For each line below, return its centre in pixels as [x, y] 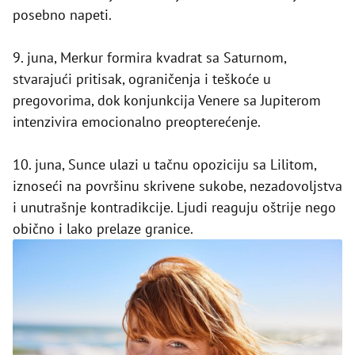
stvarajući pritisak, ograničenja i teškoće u [142, 79]
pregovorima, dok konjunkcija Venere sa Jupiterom [167, 101]
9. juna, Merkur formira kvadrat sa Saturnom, [149, 58]
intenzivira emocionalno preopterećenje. [137, 122]
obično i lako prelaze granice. [103, 229]
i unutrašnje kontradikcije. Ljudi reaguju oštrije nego [174, 208]
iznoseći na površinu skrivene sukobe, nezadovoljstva [177, 186]
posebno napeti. [62, 15]
